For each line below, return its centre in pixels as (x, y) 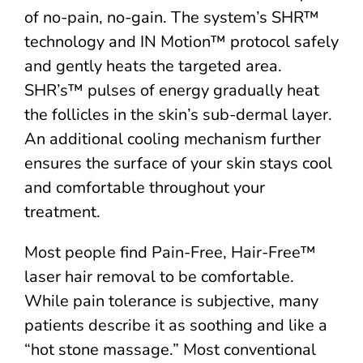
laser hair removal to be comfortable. (159, 276)
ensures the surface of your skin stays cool (178, 163)
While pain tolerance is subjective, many (171, 301)
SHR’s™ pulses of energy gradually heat (172, 90)
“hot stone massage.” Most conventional (170, 349)
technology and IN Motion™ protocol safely (181, 41)
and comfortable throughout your (145, 187)
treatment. (62, 211)
